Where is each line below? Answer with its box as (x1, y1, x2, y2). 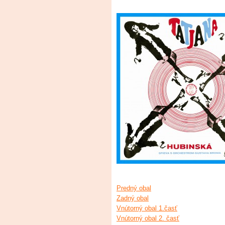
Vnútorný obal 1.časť (117, 204, 177, 212)
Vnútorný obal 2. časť (117, 214, 179, 222)
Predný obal (117, 184, 151, 192)
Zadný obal (117, 194, 149, 202)
